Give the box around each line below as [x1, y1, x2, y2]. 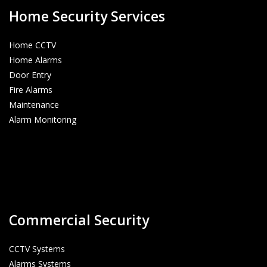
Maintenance [9, 99, 59, 110]
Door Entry [9, 69, 51, 80]
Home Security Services [9, 7, 165, 26]
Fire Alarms [9, 84, 52, 95]
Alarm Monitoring [9, 114, 76, 125]
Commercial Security [9, 210, 149, 229]
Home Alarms [9, 54, 62, 66]
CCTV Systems [9, 243, 65, 254]
